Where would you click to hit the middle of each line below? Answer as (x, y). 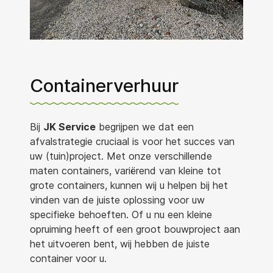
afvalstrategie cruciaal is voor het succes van (132, 141)
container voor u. (68, 258)
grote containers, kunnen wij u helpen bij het (129, 185)
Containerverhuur (104, 85)
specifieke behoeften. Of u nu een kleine (121, 214)
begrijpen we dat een (145, 127)
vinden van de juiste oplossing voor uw (117, 200)
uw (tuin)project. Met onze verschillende (121, 156)
